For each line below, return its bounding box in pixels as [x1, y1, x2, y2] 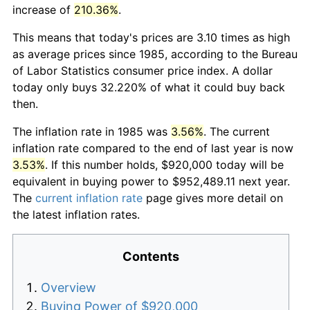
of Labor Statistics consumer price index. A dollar [12, 63, 273, 77]
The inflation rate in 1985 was [12, 124, 171, 138]
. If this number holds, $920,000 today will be [45, 157, 284, 172]
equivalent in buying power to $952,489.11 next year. [12, 174, 290, 188]
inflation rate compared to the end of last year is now [12, 140, 293, 155]
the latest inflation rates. [12, 207, 140, 221]
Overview [41, 280, 96, 295]
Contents [122, 248, 179, 264]
